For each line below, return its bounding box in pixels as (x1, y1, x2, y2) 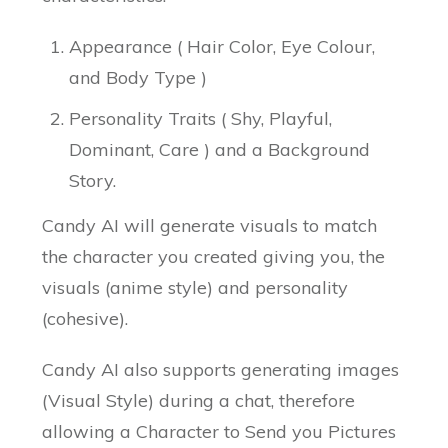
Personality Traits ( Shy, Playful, (69, 107, 333, 131)
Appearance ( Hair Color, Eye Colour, (69, 35, 376, 59)
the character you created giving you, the (42, 245, 386, 269)
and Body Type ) (69, 66, 208, 90)
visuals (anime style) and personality (42, 276, 349, 300)
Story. (69, 169, 117, 193)
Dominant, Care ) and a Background (69, 138, 371, 162)
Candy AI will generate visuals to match (42, 214, 378, 238)
